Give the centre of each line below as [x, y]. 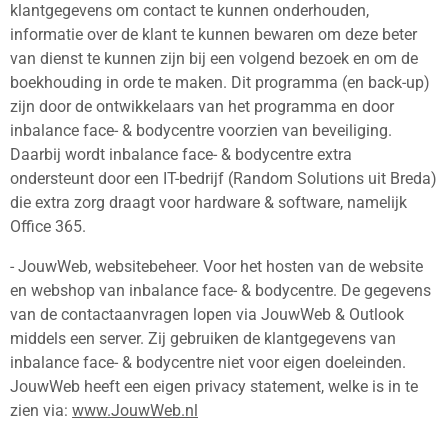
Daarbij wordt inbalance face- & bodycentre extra [181, 154]
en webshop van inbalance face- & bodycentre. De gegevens [220, 291]
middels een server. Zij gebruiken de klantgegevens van [203, 339]
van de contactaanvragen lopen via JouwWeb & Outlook [207, 315]
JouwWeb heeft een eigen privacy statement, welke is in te [214, 387]
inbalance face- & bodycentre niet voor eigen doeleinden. [208, 363]
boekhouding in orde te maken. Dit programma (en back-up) [220, 82]
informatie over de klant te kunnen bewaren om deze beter [213, 34]
